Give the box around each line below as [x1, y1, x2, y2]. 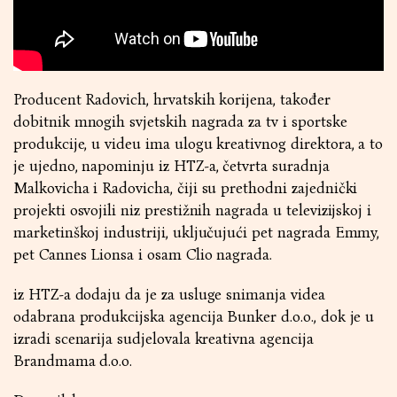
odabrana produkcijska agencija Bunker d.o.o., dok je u [13, 307, 375, 326]
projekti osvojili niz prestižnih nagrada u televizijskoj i [13, 200, 372, 220]
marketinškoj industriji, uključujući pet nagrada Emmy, [13, 222, 380, 242]
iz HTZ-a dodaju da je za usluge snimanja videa [13, 284, 325, 304]
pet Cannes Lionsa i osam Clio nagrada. [13, 245, 273, 264]
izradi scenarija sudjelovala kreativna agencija [13, 329, 314, 348]
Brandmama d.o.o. [13, 351, 133, 370]
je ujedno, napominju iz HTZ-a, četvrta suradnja [13, 156, 330, 175]
